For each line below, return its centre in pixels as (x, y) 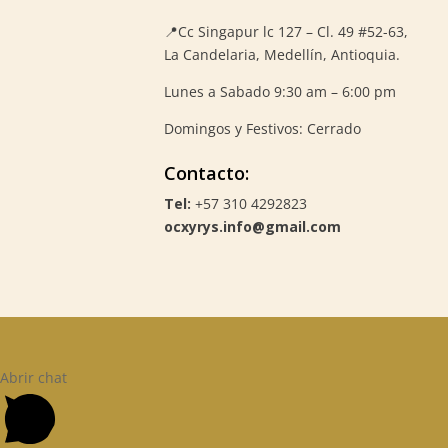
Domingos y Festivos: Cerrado (262, 128)
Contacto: (206, 172)
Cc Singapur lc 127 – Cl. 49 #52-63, (292, 31)
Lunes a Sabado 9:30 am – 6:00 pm (279, 91)
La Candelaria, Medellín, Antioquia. (281, 54)
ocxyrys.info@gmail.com (252, 226)
